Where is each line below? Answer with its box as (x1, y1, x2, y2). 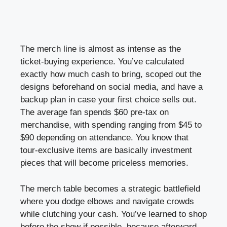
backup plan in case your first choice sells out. (20, 95, 197, 105)
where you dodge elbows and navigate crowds (20, 196, 194, 206)
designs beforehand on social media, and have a (20, 82, 203, 92)
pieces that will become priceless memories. (20, 158, 188, 168)
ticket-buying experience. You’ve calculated (20, 57, 184, 67)
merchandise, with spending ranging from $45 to (20, 120, 202, 130)
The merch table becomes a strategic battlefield (20, 183, 200, 194)
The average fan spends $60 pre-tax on (20, 107, 169, 118)
